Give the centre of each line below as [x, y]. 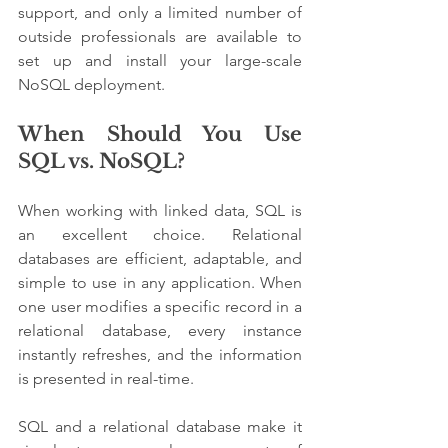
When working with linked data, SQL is [160, 210]
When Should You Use [160, 133]
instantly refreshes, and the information [160, 354]
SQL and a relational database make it [160, 426]
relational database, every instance [160, 330]
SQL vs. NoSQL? [104, 160]
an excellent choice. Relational [160, 234]
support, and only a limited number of [160, 12]
